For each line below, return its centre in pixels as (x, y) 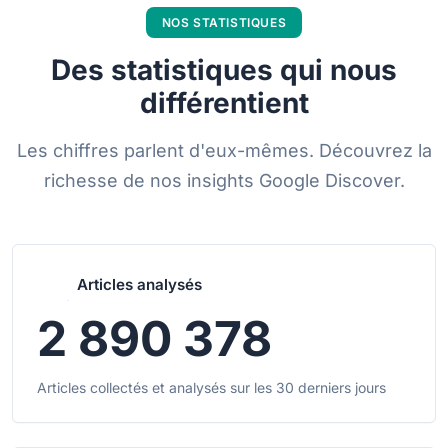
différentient (224, 103)
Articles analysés (139, 285)
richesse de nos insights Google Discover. (224, 181)
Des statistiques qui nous (224, 70)
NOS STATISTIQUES (224, 23)
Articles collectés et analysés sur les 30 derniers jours (211, 388)
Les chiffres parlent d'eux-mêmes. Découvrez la (224, 151)
